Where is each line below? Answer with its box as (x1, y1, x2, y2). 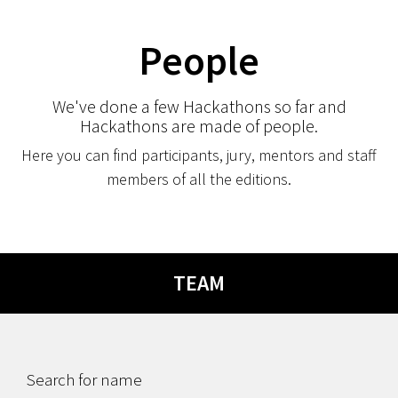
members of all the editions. (107, 169, 291, 189)
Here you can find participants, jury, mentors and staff (21, 145, 377, 165)
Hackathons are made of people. (80, 115, 318, 137)
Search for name (27, 369, 142, 390)
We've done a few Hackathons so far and (52, 95, 346, 117)
